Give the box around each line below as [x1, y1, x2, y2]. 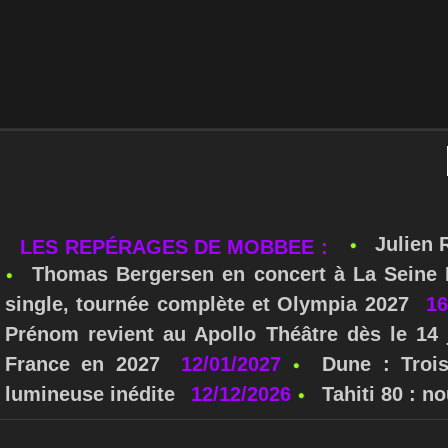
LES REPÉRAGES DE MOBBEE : [20, 176, 335, 199]
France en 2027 [5, 293, 160, 316]
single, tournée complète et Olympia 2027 [5, 233, 409, 256]
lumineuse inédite [5, 323, 176, 346]
